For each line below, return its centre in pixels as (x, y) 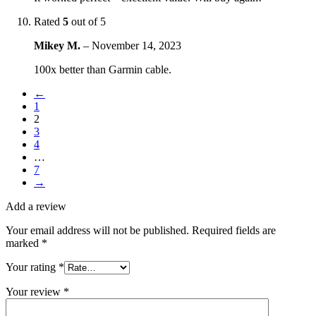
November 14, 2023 (136, 45)
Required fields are (234, 230)
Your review (35, 291)
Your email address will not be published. (97, 230)
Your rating (32, 267)
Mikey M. (59, 45)
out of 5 (87, 21)
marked (24, 243)
